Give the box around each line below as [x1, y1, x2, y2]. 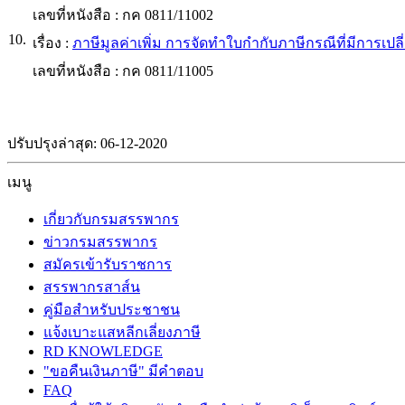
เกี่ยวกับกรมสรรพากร [43, 211, 179, 227]
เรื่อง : [33, 34, 72, 51]
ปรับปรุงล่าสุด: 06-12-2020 [7, 135, 167, 151]
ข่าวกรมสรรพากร [43, 233, 157, 250]
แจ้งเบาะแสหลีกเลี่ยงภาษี [43, 324, 201, 340]
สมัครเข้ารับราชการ [43, 256, 172, 272]
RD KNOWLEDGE [43, 343, 163, 359]
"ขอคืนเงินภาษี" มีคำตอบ [43, 363, 203, 379]
